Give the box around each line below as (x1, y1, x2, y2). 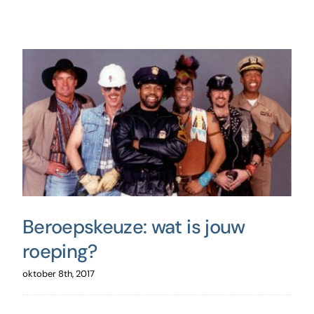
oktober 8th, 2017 (22, 268, 95, 280)
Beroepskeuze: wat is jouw (22, 214, 245, 240)
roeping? (22, 239, 97, 264)
